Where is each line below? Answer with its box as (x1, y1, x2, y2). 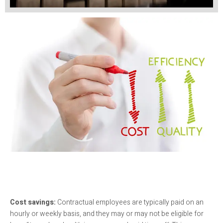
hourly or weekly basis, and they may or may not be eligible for (10, 209, 204, 220)
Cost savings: (10, 197, 56, 208)
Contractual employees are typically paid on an (56, 197, 204, 208)
